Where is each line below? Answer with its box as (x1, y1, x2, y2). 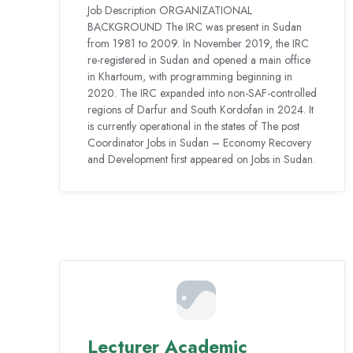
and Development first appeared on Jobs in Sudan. (87, 150, 316, 167)
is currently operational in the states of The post (87, 117, 300, 134)
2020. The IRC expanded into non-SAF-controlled (87, 84, 318, 101)
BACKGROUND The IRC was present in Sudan (87, 18, 303, 35)
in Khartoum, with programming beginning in (87, 68, 293, 84)
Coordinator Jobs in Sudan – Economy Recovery (87, 134, 312, 150)
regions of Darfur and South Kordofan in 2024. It (87, 101, 314, 117)
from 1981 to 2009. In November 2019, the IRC (87, 35, 310, 51)
